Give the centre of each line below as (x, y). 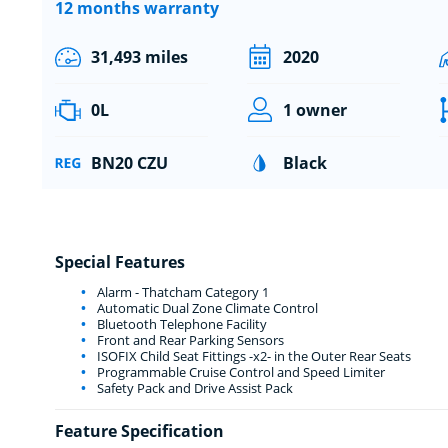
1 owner (314, 109)
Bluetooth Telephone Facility (180, 323)
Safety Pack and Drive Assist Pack (193, 387)
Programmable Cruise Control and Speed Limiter (239, 371)
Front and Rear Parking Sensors (188, 339)
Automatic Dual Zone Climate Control (205, 307)
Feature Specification (139, 430)
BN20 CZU (129, 162)
